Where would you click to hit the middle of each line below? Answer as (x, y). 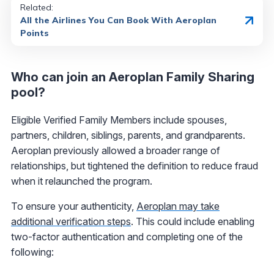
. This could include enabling (193, 222)
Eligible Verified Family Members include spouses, (119, 120)
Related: (37, 8)
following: (32, 252)
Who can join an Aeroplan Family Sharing (133, 77)
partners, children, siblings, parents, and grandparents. (128, 135)
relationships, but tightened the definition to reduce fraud (135, 166)
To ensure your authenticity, (74, 206)
